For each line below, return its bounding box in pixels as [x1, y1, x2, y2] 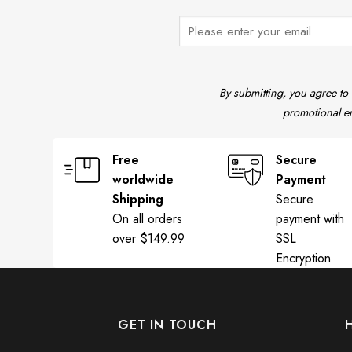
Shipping [112, 190, 163, 209]
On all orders [112, 210, 182, 229]
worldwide [112, 170, 174, 189]
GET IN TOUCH [118, 316, 217, 335]
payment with [276, 210, 344, 229]
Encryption [276, 249, 331, 268]
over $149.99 [112, 229, 185, 248]
